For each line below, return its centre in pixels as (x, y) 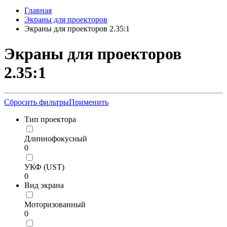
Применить (89, 102)
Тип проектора (50, 120)
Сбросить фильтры (36, 102)
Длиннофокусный (56, 139)
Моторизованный (55, 205)
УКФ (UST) (44, 167)
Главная (38, 11)
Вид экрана (44, 185)
